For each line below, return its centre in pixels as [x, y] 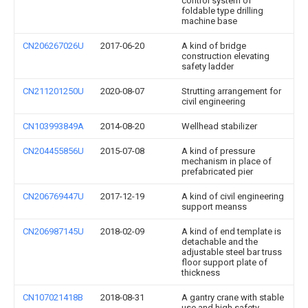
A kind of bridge [214, 46]
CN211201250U [53, 91]
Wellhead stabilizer [219, 126]
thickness [201, 273]
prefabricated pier [217, 172]
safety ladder [208, 67]
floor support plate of [224, 263]
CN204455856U [53, 151]
